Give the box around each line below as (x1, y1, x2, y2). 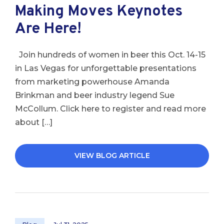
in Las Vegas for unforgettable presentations (15, 63, 196, 73)
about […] (15, 117, 52, 127)
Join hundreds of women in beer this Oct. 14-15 (15, 50, 205, 59)
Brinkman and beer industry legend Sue (15, 90, 174, 100)
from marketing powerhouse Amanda (15, 77, 169, 86)
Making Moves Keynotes (15, 2, 182, 21)
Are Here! (15, 20, 81, 38)
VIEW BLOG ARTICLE (74, 151, 150, 160)
